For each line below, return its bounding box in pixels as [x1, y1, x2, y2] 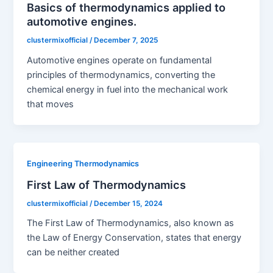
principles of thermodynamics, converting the [27, 69, 216, 80]
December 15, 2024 [94, 199, 163, 208]
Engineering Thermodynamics [27, 158, 140, 168]
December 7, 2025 [94, 36, 158, 45]
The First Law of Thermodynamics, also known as [27, 218, 235, 229]
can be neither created [27, 247, 120, 258]
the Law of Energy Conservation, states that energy [27, 232, 242, 244]
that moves [27, 98, 74, 110]
